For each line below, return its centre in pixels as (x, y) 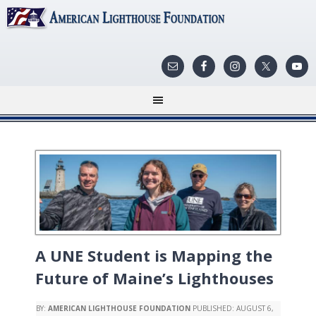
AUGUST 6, (255, 308)
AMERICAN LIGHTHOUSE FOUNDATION (119, 308)
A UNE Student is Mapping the (154, 255)
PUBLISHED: (213, 308)
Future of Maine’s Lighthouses (154, 278)
